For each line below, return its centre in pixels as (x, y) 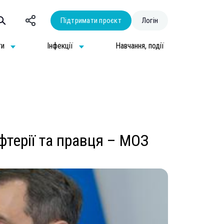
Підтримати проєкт (91, 20)
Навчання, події (139, 45)
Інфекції (60, 45)
